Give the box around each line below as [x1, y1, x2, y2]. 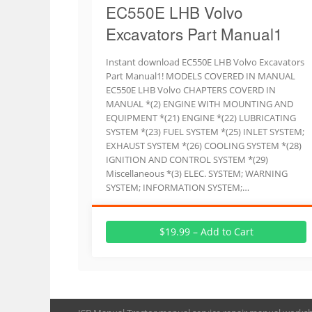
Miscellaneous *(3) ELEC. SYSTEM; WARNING [106, 167, 288, 180]
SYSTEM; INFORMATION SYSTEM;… [106, 181, 249, 194]
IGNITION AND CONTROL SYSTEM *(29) [106, 153, 268, 166]
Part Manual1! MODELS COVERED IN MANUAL [106, 70, 295, 82]
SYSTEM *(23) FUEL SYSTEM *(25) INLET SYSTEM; [106, 125, 304, 138]
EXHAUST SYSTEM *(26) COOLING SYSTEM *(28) [106, 139, 302, 152]
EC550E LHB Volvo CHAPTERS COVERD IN [106, 84, 276, 96]
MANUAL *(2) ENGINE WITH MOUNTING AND [106, 97, 293, 110]
